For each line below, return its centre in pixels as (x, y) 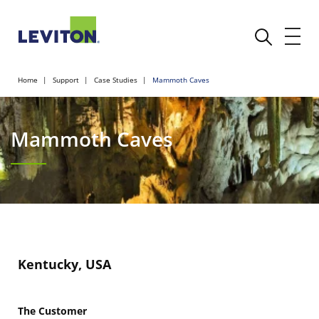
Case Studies (116, 80)
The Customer (52, 310)
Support (66, 80)
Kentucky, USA (64, 264)
